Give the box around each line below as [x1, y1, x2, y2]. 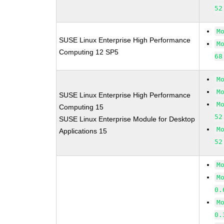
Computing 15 [59, 103, 104, 111]
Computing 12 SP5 [59, 48, 119, 56]
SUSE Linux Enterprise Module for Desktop [59, 115, 195, 123]
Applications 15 [59, 127, 107, 135]
